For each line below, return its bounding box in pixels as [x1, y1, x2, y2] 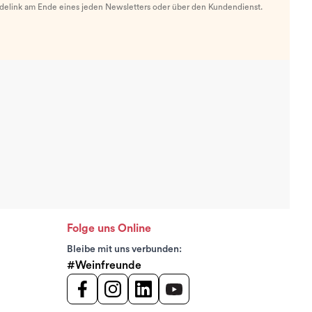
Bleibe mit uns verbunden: [67, 244, 182, 254]
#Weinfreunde [67, 260, 141, 271]
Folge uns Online [67, 223, 151, 234]
